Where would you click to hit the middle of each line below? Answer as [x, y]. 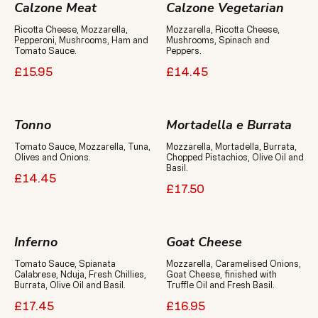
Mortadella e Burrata [229, 125]
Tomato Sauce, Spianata [65, 263]
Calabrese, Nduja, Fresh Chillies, [80, 274]
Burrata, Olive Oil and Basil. [70, 285]
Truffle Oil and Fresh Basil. [220, 285]
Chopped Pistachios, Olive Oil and [235, 157]
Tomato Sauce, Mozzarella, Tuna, [82, 146]
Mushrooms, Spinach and [218, 40]
